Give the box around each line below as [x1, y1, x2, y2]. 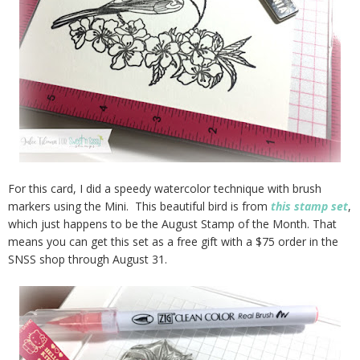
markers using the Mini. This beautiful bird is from [8, 198, 271, 214]
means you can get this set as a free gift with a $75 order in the [8, 233, 338, 249]
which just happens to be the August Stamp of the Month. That [8, 215, 337, 231]
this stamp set [271, 198, 348, 214]
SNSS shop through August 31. [8, 251, 167, 267]
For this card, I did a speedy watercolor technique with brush [8, 180, 321, 196]
